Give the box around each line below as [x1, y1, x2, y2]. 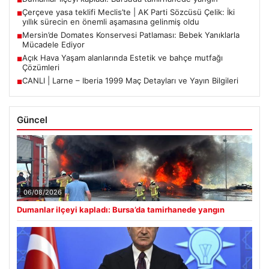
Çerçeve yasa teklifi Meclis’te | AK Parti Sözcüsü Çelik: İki [22, 7, 235, 17]
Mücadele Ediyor [22, 40, 85, 50]
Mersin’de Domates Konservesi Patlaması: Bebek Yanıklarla [22, 30, 240, 40]
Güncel [17, 114, 47, 126]
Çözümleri [22, 62, 59, 73]
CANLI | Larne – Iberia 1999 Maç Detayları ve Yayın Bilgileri [22, 76, 238, 86]
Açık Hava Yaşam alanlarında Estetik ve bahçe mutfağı [22, 53, 223, 63]
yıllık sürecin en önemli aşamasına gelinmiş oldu [22, 17, 199, 27]
